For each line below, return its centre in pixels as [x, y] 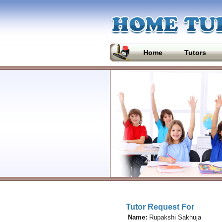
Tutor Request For [160, 207]
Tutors [195, 53]
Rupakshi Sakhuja [174, 217]
